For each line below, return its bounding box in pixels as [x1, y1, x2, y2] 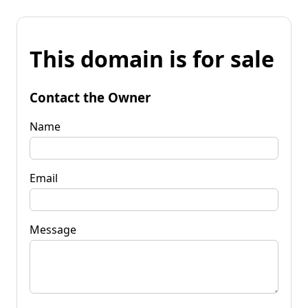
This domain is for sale [30, 44, 274, 74]
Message [30, 221, 76, 237]
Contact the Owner [30, 88, 151, 106]
